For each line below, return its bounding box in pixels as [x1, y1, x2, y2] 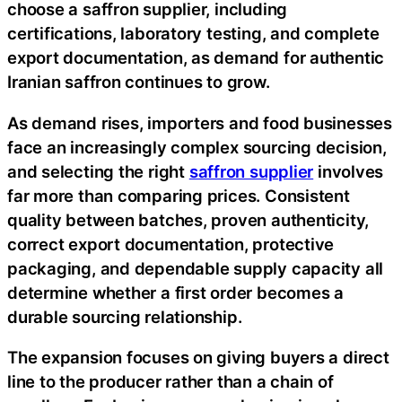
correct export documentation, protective [7, 233, 335, 254]
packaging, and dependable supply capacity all [7, 258, 384, 278]
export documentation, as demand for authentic [7, 48, 385, 67]
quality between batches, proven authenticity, [7, 209, 370, 230]
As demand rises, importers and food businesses [7, 112, 392, 133]
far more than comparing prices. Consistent [7, 185, 350, 205]
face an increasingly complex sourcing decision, [7, 136, 387, 157]
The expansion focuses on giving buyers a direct [7, 347, 389, 367]
